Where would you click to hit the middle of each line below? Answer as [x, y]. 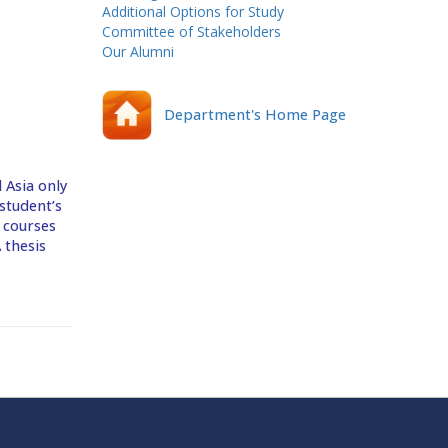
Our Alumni [138, 52]
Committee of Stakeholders [191, 32]
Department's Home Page [249, 114]
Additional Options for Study [193, 12]
